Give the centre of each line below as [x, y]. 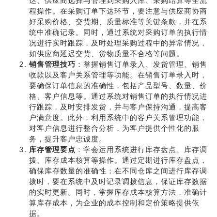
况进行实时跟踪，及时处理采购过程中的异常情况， [118, 43]
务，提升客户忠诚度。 [68, 139]
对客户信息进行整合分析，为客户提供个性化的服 [114, 128]
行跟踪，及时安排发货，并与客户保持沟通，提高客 [118, 107]
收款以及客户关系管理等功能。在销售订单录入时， [118, 75]
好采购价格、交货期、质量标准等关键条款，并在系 [118, 22]
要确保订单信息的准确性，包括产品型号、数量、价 [118, 85]
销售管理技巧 [52, 64]
